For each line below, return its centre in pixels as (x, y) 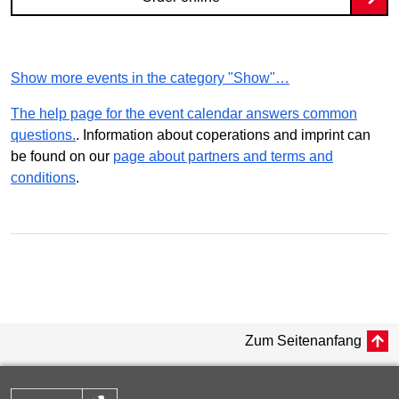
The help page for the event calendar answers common (184, 114)
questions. (43, 135)
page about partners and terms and (223, 157)
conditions (43, 178)
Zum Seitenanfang (303, 341)
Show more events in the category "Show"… (150, 78)
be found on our (62, 157)
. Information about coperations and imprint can (223, 135)
